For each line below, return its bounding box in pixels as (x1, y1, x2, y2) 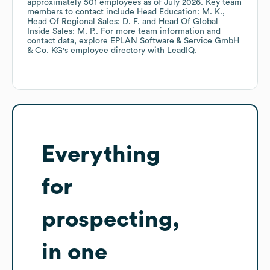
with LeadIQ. (145, 46, 197, 55)
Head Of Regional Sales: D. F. (27, 17, 140, 27)
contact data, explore (27, 37, 110, 46)
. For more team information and (96, 27, 221, 36)
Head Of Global (159, 17, 218, 27)
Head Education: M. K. (137, 8, 222, 17)
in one (42, 240, 107, 264)
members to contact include (27, 8, 137, 17)
